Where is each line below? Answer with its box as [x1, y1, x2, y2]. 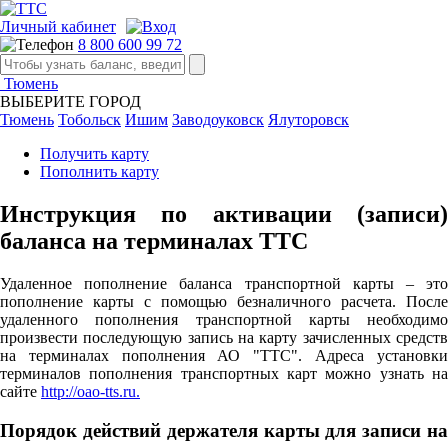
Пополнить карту [40, 163, 159, 180]
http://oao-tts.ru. [41, 382, 140, 400]
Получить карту [40, 145, 149, 162]
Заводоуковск [172, 111, 264, 128]
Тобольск [58, 111, 121, 128]
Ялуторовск [268, 111, 349, 128]
